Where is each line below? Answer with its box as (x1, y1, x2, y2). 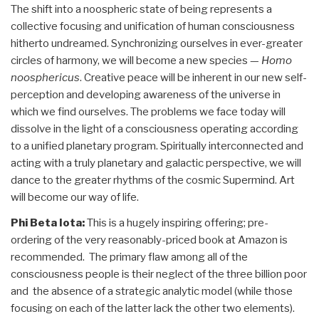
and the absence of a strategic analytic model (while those (11, 284, 293, 298)
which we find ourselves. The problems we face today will (11, 105, 286, 118)
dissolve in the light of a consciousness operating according (11, 122, 298, 135)
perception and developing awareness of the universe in (11, 88, 281, 101)
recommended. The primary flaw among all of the (11, 250, 248, 263)
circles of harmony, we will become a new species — (11, 53, 261, 67)
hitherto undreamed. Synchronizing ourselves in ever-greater (11, 36, 303, 50)
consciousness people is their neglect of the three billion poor (11, 267, 307, 281)
